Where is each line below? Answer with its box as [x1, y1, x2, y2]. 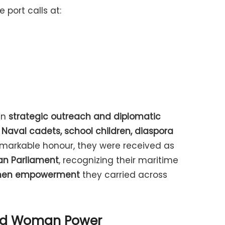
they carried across [80, 168, 167, 181]
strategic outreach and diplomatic [9, 110, 161, 123]
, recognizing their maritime [59, 154, 178, 166]
